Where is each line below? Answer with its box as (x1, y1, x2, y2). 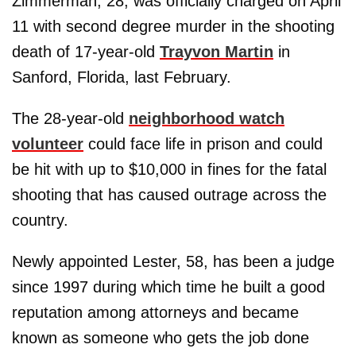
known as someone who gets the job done (12, 328, 309, 346)
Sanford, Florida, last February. (12, 68, 231, 86)
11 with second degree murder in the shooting (12, 17, 335, 35)
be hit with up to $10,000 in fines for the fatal (12, 160, 327, 178)
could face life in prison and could (83, 134, 323, 153)
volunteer (12, 134, 83, 153)
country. (12, 211, 68, 229)
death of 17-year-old (12, 42, 160, 60)
